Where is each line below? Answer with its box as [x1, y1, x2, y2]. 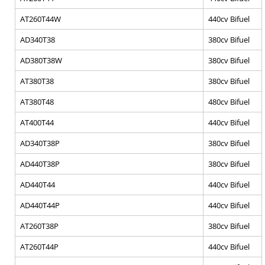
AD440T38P [20, 159, 60, 170]
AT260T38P [20, 221, 59, 232]
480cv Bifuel [208, 96, 250, 108]
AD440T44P [20, 200, 60, 211]
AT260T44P [20, 241, 59, 253]
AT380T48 [20, 96, 54, 108]
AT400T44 [20, 117, 54, 128]
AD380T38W [20, 55, 62, 66]
